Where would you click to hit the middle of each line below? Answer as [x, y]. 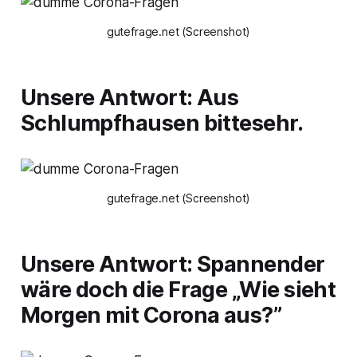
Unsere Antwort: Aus [129, 98]
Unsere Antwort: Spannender [173, 265]
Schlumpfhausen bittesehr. [162, 124]
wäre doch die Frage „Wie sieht [178, 290]
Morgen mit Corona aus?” [151, 316]
